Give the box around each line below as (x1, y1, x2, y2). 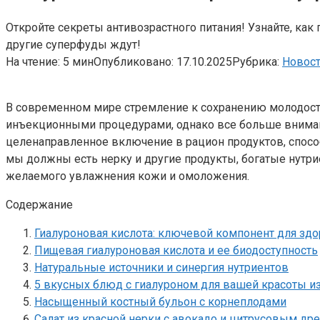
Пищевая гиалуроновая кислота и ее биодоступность (34, 243, 318, 257)
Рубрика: (232, 54, 279, 69)
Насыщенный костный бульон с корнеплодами (34, 294, 286, 309)
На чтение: (6, 54, 60, 69)
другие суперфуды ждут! (6, 37, 141, 51)
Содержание (6, 197, 73, 211)
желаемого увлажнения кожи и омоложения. (6, 169, 249, 183)
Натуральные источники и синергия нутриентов (34, 260, 289, 274)
